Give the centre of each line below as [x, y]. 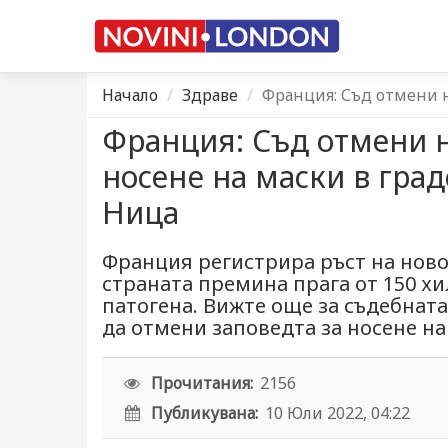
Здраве [210, 95]
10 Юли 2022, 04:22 [338, 413]
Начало [130, 95]
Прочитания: [202, 383]
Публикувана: [205, 413]
